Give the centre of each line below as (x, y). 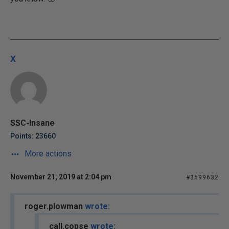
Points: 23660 (33, 136)
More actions (47, 154)
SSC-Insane (32, 123)
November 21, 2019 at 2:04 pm (61, 177)
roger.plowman (55, 206)
